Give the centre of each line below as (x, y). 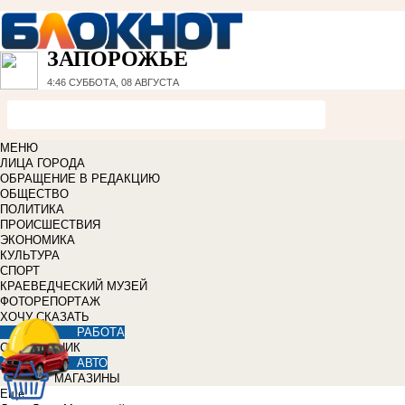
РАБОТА (101, 333)
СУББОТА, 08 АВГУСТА (122, 83)
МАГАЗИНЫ (87, 379)
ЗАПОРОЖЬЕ (118, 59)
